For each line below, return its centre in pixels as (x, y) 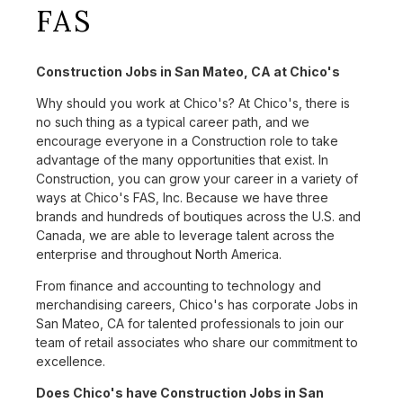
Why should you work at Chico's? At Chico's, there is (193, 103)
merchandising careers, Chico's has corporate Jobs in (197, 305)
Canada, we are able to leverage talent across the (185, 236)
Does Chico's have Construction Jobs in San (180, 393)
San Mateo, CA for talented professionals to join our (190, 324)
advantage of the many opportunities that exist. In (182, 160)
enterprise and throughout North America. (159, 255)
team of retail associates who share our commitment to (197, 343)
